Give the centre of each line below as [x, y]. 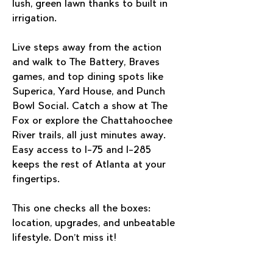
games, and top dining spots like [89, 77]
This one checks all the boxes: [83, 209]
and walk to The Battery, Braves [87, 62]
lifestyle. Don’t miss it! [64, 238]
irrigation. [34, 19]
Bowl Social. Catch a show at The [91, 106]
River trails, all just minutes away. [90, 136]
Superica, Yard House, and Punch [90, 92]
